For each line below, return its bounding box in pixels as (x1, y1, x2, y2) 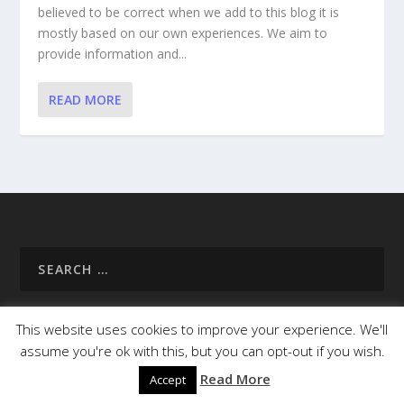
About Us (126, 357, 181, 375)
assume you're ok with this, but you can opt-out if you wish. (19, 342, 385, 360)
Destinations (271, 357, 346, 375)
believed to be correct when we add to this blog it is (38, 4, 340, 21)
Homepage (48, 357, 114, 375)
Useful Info (194, 357, 259, 375)
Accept (149, 372, 186, 388)
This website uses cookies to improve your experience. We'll (16, 319, 388, 338)
